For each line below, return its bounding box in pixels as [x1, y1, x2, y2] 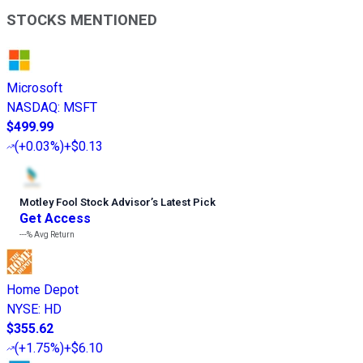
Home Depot [6, 282, 79, 298]
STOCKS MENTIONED [6, 11, 157, 30]
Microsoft [6, 80, 62, 96]
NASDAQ [6, 100, 58, 116]
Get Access [19, 211, 91, 227]
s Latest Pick [152, 196, 216, 209]
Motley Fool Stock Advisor [19, 196, 151, 209]
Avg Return [32, 230, 75, 240]
